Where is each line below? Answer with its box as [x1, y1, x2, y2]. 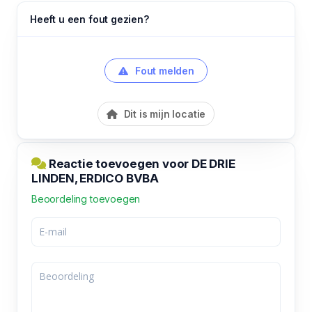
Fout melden [132, 64, 194, 77]
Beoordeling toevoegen [31, 192, 141, 205]
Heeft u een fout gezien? [30, 13, 149, 25]
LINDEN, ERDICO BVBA [31, 171, 159, 185]
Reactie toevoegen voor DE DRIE [46, 156, 235, 171]
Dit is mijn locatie [120, 107, 206, 120]
